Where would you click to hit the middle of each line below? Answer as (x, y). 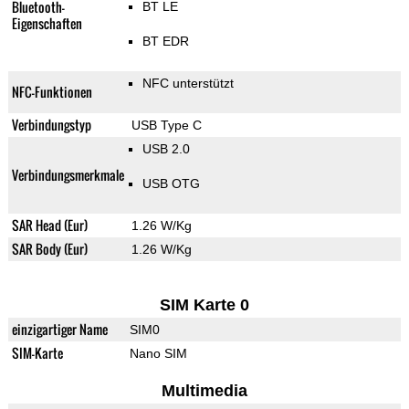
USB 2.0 (166, 149)
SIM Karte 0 (204, 305)
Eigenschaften (47, 24)
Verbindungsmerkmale (68, 175)
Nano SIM (158, 354)
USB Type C (166, 126)
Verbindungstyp (51, 125)
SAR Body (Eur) (49, 249)
